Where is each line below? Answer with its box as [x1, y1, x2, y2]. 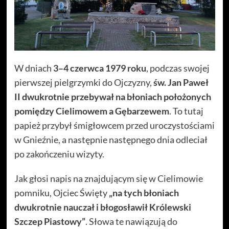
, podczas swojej [146, 62, 210, 74]
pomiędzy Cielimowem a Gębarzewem [14, 105, 169, 117]
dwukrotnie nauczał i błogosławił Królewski [14, 201, 191, 213]
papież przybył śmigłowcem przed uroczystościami [14, 119, 215, 131]
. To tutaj [169, 105, 203, 117]
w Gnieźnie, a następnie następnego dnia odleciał [14, 133, 208, 145]
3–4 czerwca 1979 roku [53, 62, 146, 74]
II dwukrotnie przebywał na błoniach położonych [14, 90, 211, 102]
